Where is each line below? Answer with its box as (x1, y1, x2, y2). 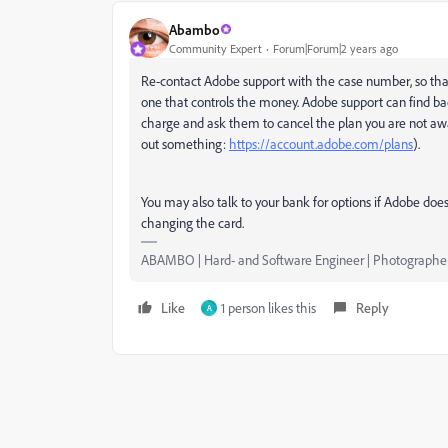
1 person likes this (221, 299, 316, 316)
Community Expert (169, 40, 262, 56)
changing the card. (141, 214, 244, 231)
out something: (141, 135, 229, 152)
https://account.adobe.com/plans (229, 135, 413, 152)
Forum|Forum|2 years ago (273, 40, 398, 56)
